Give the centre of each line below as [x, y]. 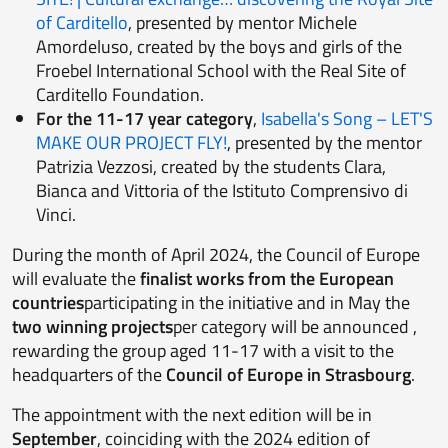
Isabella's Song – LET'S [347, 119]
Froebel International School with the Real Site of [221, 71]
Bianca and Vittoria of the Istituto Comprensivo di [222, 191]
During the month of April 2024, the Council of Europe [216, 255]
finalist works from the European [267, 279]
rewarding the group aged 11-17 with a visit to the [203, 351]
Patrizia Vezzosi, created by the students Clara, [211, 167]
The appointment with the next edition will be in [192, 415]
